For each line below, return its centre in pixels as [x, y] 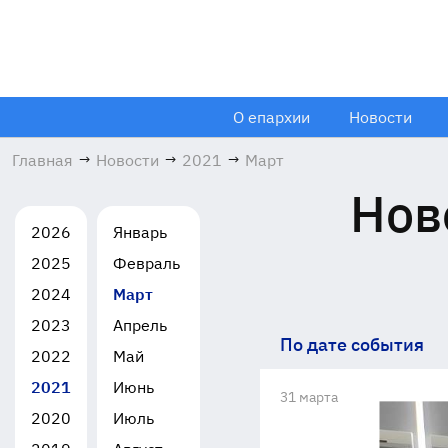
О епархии [271, 116]
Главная [42, 160]
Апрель [140, 325]
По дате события [351, 344]
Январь [140, 232]
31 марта [308, 397]
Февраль [146, 263]
